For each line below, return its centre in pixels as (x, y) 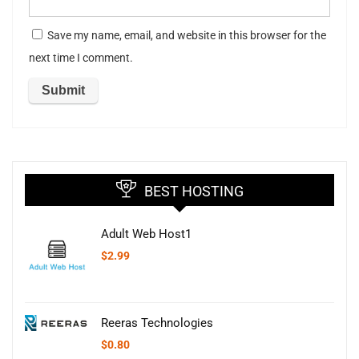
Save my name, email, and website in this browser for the (187, 35)
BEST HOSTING (194, 191)
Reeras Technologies (157, 323)
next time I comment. (81, 58)
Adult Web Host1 (146, 234)
